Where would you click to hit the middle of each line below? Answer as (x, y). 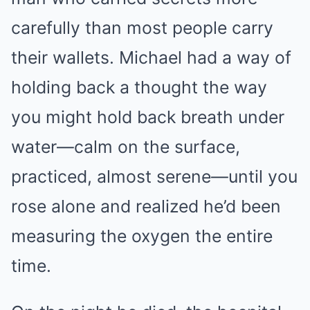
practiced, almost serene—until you (154, 176)
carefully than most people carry (142, 27)
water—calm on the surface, (126, 146)
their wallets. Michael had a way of (151, 57)
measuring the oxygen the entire (142, 236)
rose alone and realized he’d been (146, 206)
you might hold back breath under (148, 117)
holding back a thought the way (139, 87)
